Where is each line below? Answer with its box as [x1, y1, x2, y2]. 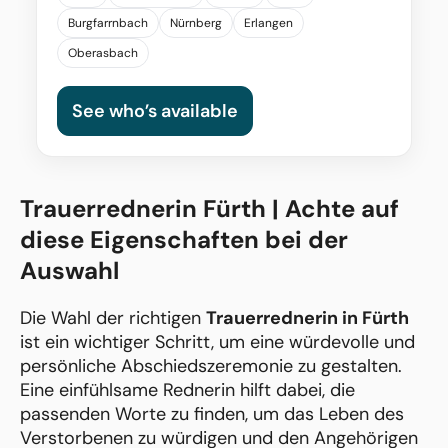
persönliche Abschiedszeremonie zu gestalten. [20, 354, 402, 379]
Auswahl [20, 255, 119, 287]
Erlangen [244, 15, 293, 32]
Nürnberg [170, 15, 222, 32]
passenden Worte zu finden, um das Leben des [20, 402, 404, 427]
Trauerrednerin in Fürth [206, 306, 409, 331]
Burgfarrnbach [68, 15, 148, 32]
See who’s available [72, 99, 238, 124]
